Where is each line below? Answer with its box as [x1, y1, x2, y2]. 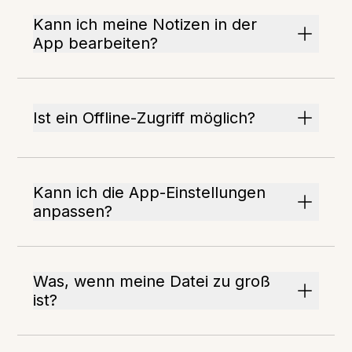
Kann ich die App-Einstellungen [33, 183, 266, 203]
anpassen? [33, 202, 113, 222]
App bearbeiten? [33, 34, 159, 53]
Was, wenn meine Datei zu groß [33, 272, 271, 291]
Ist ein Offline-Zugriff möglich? [33, 108, 256, 128]
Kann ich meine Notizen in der [33, 15, 258, 35]
